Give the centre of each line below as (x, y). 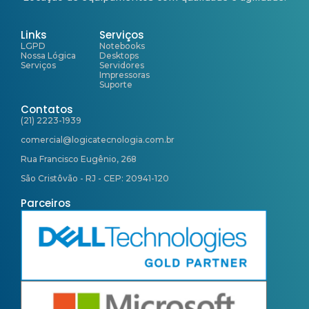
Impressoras (125, 74)
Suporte (116, 84)
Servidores (122, 65)
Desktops (119, 55)
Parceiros (46, 203)
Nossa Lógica (48, 55)
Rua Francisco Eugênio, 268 (79, 159)
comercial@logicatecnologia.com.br (98, 139)
